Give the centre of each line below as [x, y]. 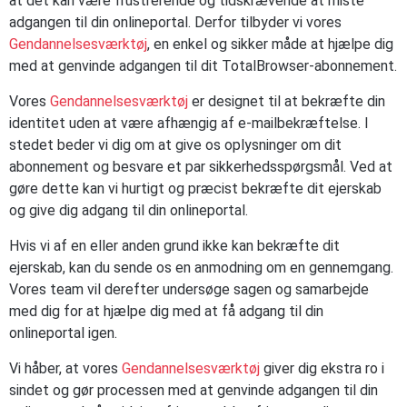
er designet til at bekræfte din [287, 101]
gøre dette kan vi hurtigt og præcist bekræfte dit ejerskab [195, 189]
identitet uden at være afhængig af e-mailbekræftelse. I [189, 123]
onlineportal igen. [63, 333]
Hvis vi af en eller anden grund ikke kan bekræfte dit [174, 246]
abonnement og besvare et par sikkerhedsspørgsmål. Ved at [201, 167]
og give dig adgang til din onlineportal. [129, 210]
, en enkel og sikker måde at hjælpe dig [270, 44]
